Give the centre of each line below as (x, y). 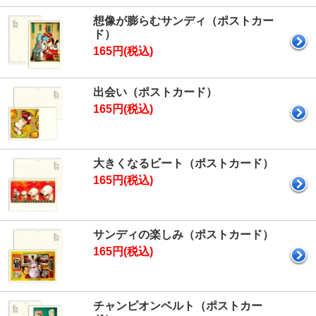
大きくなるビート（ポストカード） (183, 163)
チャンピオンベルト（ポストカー (178, 306)
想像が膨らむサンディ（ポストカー (183, 21)
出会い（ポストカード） (155, 92)
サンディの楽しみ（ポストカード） (183, 235)
